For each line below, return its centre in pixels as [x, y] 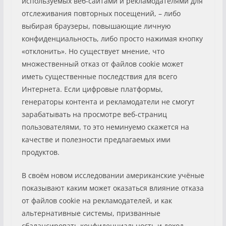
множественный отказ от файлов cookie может [102, 64]
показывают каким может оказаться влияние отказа [112, 188]
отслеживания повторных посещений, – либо [101, 13]
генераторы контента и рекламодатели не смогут [108, 101]
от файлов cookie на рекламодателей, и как [97, 200]
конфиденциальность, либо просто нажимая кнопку [112, 38]
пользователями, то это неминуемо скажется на [105, 127]
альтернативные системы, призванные [91, 213]
